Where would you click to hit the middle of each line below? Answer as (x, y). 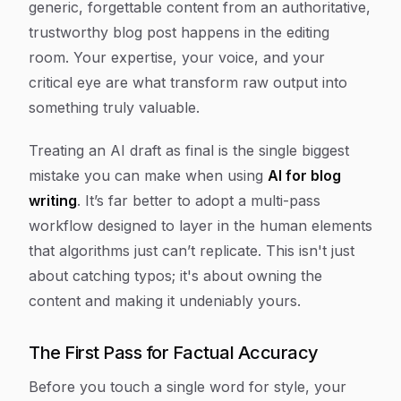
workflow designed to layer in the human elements (200, 226)
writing (53, 200)
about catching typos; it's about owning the (175, 276)
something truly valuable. (114, 107)
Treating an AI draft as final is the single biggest (189, 150)
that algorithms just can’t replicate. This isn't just (192, 251)
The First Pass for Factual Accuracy (174, 353)
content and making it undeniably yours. (165, 301)
